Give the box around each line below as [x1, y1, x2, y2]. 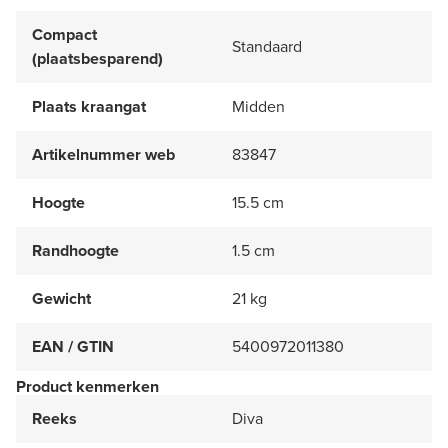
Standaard [232, 34, 302, 58]
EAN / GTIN [32, 334, 114, 358]
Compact [32, 22, 97, 46]
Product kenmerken [16, 374, 159, 398]
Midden [232, 94, 285, 118]
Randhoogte [32, 238, 119, 262]
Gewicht [32, 286, 91, 310]
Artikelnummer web [32, 142, 175, 166]
